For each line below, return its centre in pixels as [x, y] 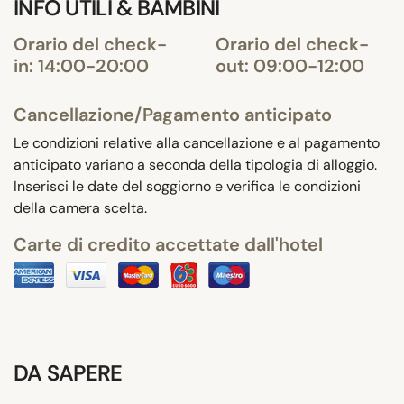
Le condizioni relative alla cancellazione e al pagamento [197, 142]
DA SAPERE [68, 372]
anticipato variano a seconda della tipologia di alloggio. [195, 164]
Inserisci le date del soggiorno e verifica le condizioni [187, 186]
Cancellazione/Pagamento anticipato [173, 114]
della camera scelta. [80, 207]
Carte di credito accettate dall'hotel [168, 244]
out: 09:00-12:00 [290, 65]
